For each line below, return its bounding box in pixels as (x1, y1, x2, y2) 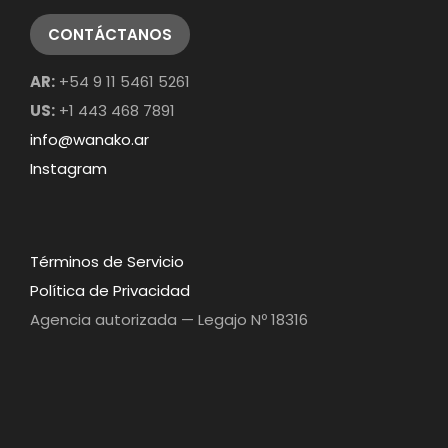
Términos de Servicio (30, 251, 184, 272)
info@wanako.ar (30, 129, 149, 150)
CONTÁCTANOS (48, 24, 172, 45)
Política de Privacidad (30, 280, 190, 301)
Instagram (30, 158, 107, 179)
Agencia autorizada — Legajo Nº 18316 (30, 309, 308, 330)
